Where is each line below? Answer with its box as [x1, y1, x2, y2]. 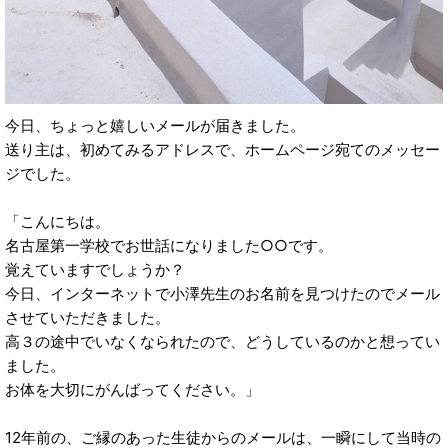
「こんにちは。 [5, 212, 110, 232]
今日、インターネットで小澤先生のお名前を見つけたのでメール [5, 284, 440, 304]
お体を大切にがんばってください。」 [5, 380, 260, 400]
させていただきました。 [5, 308, 170, 328]
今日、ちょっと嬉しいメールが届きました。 [5, 116, 305, 136]
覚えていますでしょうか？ [5, 260, 185, 280]
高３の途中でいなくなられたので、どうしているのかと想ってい [5, 332, 440, 352]
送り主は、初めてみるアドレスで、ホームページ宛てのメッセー [5, 140, 440, 160]
